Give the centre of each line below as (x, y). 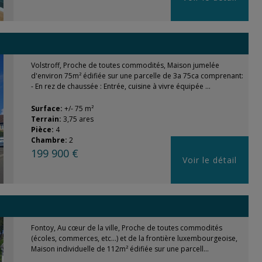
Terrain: (47, 119)
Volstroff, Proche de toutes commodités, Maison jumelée (125, 65)
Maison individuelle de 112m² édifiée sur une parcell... (120, 249)
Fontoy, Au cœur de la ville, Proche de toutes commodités (126, 228)
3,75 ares (78, 119)
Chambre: (50, 140)
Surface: (47, 108)
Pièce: (43, 130)
